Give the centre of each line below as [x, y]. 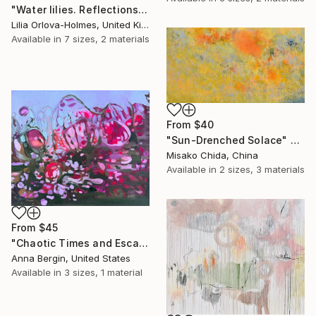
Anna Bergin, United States [71, 259]
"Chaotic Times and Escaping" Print [143, 243]
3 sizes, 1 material [103, 273]
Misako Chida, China [212, 156]
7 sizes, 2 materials [107, 38]
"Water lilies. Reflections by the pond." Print [143, 9]
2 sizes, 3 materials [262, 170]
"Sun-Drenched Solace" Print [295, 140]
